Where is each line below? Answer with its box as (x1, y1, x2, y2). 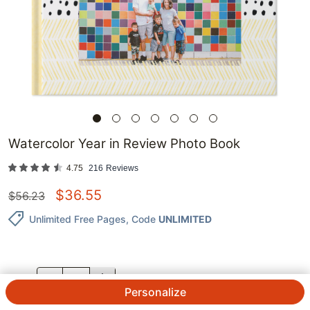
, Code (126, 212, 156, 225)
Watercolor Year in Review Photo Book (8, 136, 240, 152)
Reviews (106, 163, 138, 174)
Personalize (124, 285, 186, 299)
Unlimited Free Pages (29, 212, 126, 225)
